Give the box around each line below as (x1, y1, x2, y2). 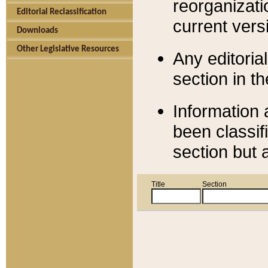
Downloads (17, 26, 58, 35)
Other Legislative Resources (17, 45, 119, 54)
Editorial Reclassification (17, 8, 106, 17)
